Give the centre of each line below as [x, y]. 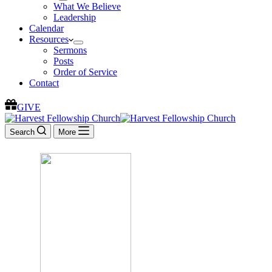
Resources [49, 39]
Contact [44, 83]
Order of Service [85, 72]
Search [22, 132]
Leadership [75, 17]
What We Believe [87, 6]
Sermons [70, 50]
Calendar [46, 28]
